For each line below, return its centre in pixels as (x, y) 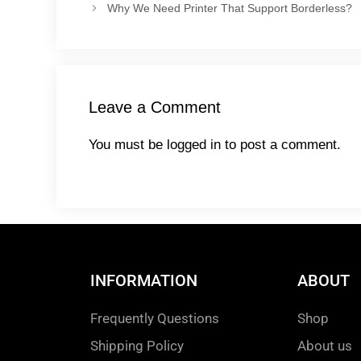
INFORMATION (144, 280)
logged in (193, 145)
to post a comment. (280, 145)
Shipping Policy (137, 345)
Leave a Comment (154, 108)
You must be (127, 145)
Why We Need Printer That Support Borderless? (229, 8)
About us (325, 345)
